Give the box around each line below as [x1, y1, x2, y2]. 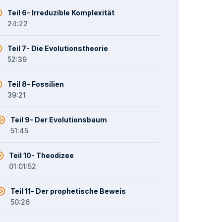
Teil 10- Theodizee [9, 151, 74, 160]
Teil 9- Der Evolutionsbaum [10, 115, 108, 124]
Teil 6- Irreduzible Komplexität [7, 8, 115, 17]
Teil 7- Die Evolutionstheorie [7, 44, 109, 53]
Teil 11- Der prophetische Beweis [10, 187, 126, 195]
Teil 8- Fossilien [7, 80, 64, 88]
